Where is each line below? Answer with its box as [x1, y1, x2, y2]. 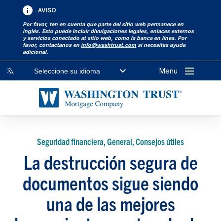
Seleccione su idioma [34, 67, 101, 75]
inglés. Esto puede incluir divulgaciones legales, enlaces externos [23, 28, 194, 35]
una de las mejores [46, 191, 175, 216]
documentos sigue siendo [23, 170, 198, 195]
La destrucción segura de [23, 149, 198, 174]
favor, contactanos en [23, 41, 81, 48]
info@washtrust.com [81, 41, 137, 48]
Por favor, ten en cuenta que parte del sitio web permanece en [23, 21, 184, 28]
